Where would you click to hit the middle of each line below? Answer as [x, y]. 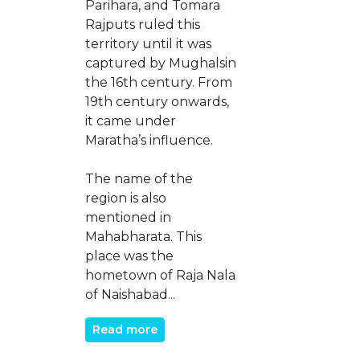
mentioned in [128, 217]
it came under [131, 121]
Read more [125, 329]
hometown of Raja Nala [160, 275]
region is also [126, 198]
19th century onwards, [157, 101]
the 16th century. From [159, 82]
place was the [129, 256]
